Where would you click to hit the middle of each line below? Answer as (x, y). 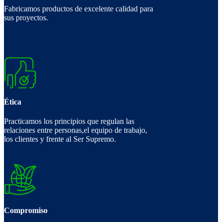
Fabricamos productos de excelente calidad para (79, 8)
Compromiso (26, 211)
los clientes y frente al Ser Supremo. (60, 139)
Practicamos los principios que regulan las (69, 121)
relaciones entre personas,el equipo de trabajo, (76, 130)
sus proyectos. (26, 17)
